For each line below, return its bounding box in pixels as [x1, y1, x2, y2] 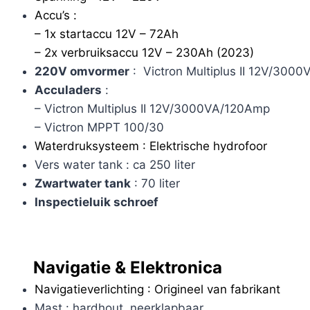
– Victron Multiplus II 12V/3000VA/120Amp [34, 102, 270, 116]
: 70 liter [130, 176, 180, 191]
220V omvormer [34, 64, 129, 79]
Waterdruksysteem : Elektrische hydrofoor [34, 139, 267, 154]
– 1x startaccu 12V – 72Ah [34, 27, 179, 42]
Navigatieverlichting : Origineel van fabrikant [34, 282, 280, 296]
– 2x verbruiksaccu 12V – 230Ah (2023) [34, 46, 254, 60]
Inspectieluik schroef [34, 195, 158, 210]
